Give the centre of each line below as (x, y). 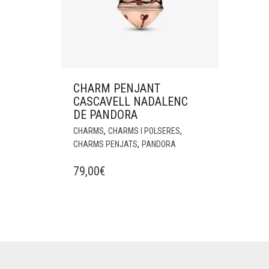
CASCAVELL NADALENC (131, 102)
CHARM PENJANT (117, 89)
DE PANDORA (105, 115)
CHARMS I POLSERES (144, 131)
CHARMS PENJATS (105, 144)
